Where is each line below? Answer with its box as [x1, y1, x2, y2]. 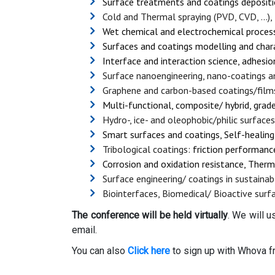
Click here [128, 245, 170, 257]
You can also [72, 245, 128, 257]
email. [72, 224, 97, 236]
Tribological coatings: [103, 143, 193, 156]
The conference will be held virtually [72, 209, 228, 222]
